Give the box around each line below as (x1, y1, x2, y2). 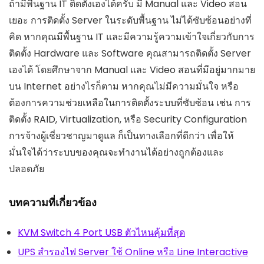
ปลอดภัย (9, 161, 44, 176)
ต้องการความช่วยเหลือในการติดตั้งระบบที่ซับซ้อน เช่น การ (9, 95, 251, 110)
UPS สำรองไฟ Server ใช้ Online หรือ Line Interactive (18, 245, 248, 259)
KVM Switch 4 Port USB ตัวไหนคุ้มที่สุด (18, 225, 185, 239)
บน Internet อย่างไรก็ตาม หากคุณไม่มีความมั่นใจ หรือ (9, 79, 239, 93)
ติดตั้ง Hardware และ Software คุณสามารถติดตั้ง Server (9, 46, 251, 60)
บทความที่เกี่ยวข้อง (9, 194, 97, 210)
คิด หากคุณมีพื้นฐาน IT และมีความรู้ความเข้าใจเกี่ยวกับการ (9, 29, 255, 44)
